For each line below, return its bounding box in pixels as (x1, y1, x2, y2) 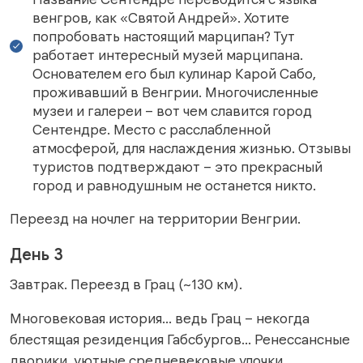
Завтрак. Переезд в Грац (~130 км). (10, 275, 242, 294)
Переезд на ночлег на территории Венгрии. (10, 210, 301, 228)
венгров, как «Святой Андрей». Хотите (32, 9, 289, 28)
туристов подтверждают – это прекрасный (32, 158, 322, 177)
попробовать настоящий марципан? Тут (32, 28, 295, 46)
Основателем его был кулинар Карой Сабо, (32, 65, 316, 83)
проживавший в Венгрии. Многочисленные (32, 83, 318, 102)
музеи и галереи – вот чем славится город (32, 102, 312, 121)
